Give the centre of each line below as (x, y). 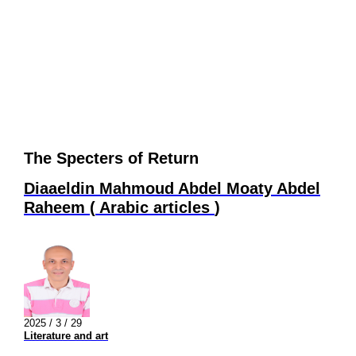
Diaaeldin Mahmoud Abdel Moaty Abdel (172, 188)
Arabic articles (155, 207)
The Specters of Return (111, 159)
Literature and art (66, 336)
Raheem (57, 207)
